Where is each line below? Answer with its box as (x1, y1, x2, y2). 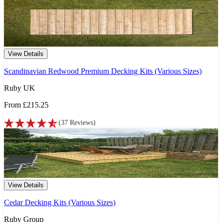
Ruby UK (4, 84, 35, 93)
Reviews (70, 119, 93, 127)
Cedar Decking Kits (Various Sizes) (4, 198, 115, 207)
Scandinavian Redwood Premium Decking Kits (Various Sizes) (4, 67, 202, 76)
